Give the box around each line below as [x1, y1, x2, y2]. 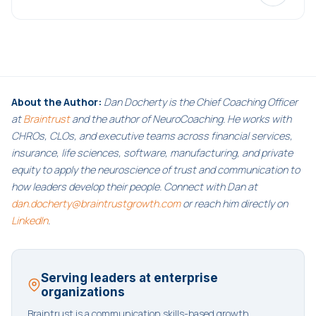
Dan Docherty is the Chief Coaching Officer [102, 95, 298, 109]
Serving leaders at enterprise [40, 271, 218, 285]
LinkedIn [11, 214, 48, 227]
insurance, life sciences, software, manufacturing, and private [11, 146, 293, 159]
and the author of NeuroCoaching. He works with [70, 112, 291, 126]
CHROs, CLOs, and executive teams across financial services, [11, 129, 293, 142]
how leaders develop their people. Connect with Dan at [11, 180, 257, 193]
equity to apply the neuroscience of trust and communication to [11, 163, 300, 176]
